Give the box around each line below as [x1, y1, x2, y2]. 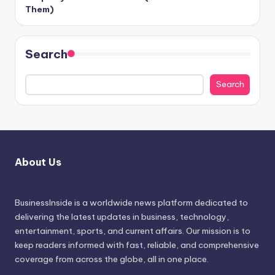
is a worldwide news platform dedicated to [72, 197, 248, 209]
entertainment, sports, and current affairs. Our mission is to [15, 225, 250, 237]
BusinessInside [15, 197, 72, 209]
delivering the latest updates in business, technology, [15, 211, 229, 223]
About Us [15, 155, 61, 168]
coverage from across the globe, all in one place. [15, 254, 209, 265]
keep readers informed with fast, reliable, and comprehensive [15, 239, 259, 251]
